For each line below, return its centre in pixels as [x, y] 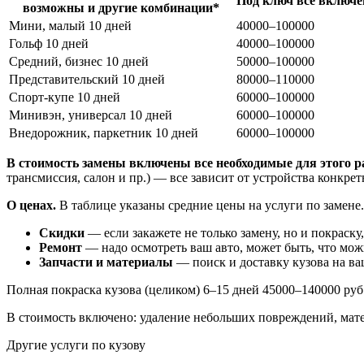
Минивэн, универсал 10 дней [91, 115]
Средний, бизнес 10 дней [79, 62]
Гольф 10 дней [49, 44]
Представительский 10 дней [87, 80]
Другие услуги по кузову [76, 345]
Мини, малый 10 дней [70, 26]
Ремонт [61, 248]
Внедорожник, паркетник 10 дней [104, 133]
